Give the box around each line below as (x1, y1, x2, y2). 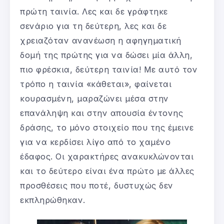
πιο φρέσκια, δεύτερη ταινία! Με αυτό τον (20, 64, 197, 74)
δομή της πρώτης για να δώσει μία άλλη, (20, 49, 192, 60)
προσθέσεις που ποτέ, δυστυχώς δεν (20, 180, 173, 190)
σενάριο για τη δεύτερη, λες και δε (20, 20, 166, 31)
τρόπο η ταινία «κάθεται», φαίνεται (20, 78, 171, 89)
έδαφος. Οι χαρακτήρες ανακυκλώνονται (20, 151, 193, 161)
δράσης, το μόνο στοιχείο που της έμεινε (20, 122, 194, 132)
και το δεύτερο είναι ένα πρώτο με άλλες (20, 165, 194, 176)
